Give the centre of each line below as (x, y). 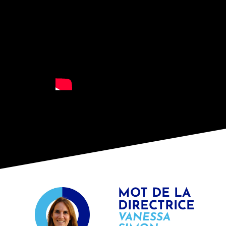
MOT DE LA (154, 194)
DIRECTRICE (156, 206)
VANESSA (144, 218)
